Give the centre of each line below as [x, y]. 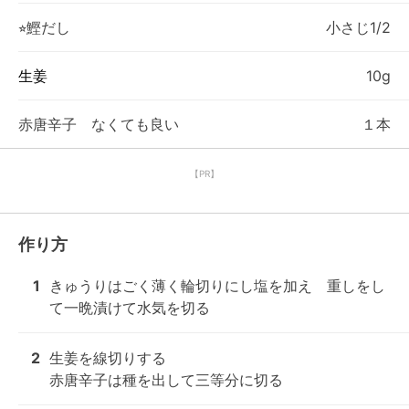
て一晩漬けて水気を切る [130, 308]
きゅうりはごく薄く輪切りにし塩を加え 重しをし [217, 286]
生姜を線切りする [108, 358]
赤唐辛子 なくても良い [99, 124]
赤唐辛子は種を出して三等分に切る [166, 380]
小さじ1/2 [358, 27]
